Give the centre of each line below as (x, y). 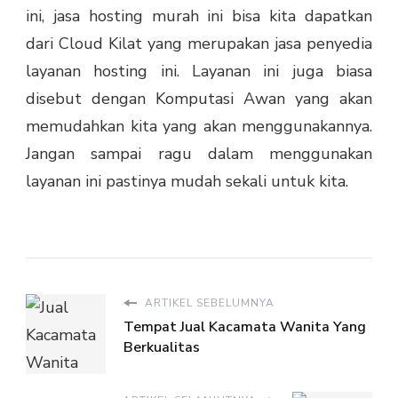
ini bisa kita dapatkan (290, 16)
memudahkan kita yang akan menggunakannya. (199, 127)
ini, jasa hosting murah (112, 16)
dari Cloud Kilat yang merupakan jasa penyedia (199, 44)
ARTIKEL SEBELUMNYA (208, 303)
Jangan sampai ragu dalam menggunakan (199, 154)
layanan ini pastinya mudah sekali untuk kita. (187, 182)
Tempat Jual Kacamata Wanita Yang (245, 327)
